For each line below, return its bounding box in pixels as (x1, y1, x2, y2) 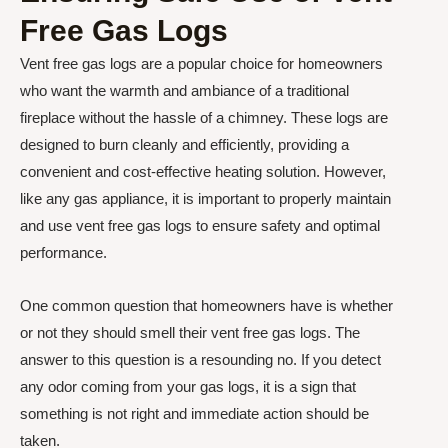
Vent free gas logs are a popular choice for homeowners (20, 54, 383, 72)
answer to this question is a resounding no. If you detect (20, 351, 381, 368)
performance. (20, 243, 107, 261)
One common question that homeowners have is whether (20, 297, 393, 314)
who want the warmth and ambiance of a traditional (20, 81, 349, 99)
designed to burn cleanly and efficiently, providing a (20, 135, 349, 153)
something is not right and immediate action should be (20, 405, 369, 422)
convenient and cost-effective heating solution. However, (20, 162, 386, 180)
